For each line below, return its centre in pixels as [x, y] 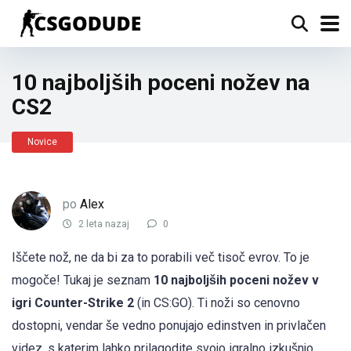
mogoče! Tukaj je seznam [83, 280]
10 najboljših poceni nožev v [236, 280]
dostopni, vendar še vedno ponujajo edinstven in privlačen [169, 326]
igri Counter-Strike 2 [73, 303]
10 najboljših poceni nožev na [161, 83]
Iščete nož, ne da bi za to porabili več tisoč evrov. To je [161, 257]
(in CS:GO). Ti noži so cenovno [217, 303]
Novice [42, 142]
